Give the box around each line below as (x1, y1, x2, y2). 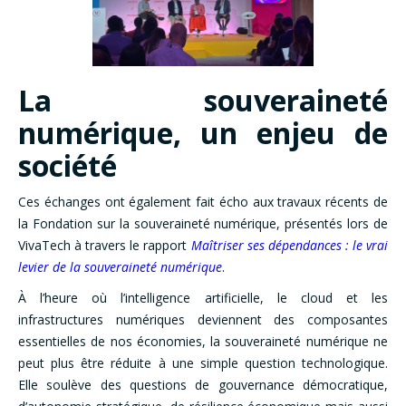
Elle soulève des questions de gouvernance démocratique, (18, 376, 388, 394)
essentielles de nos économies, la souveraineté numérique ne (18, 333, 388, 351)
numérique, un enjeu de (18, 113, 388, 153)
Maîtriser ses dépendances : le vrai (190, 237, 388, 255)
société (18, 146, 117, 186)
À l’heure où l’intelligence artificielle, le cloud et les (18, 289, 388, 307)
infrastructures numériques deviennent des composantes (18, 311, 388, 329)
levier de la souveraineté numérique (18, 258, 222, 276)
